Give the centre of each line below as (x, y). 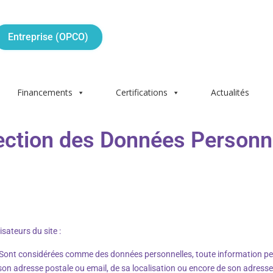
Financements (45, 92)
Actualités (230, 92)
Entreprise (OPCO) (48, 37)
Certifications (142, 92)
